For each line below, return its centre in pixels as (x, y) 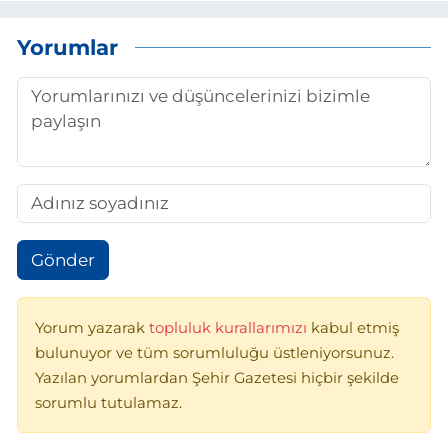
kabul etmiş (355, 328)
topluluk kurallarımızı (230, 328)
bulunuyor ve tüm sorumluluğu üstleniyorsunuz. (214, 353)
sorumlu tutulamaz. (108, 403)
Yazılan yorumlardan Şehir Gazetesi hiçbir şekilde (217, 378)
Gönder (62, 259)
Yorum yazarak (92, 328)
